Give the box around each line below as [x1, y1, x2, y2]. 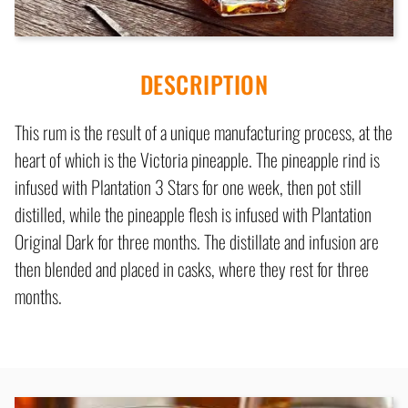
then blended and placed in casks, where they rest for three [15, 255, 369, 283]
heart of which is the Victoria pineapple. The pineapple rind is [15, 146, 380, 174]
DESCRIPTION [139, 66, 269, 103]
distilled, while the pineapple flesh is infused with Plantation [15, 200, 372, 229]
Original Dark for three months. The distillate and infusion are [15, 228, 379, 256]
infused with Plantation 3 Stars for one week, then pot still [15, 173, 362, 201]
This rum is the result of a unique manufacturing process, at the [15, 118, 393, 147]
